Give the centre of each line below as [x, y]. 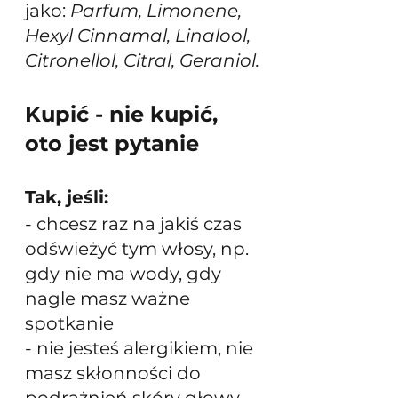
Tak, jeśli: [67, 197]
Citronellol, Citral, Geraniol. [142, 60]
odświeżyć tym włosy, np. [139, 248]
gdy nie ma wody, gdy [125, 273]
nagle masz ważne [110, 298]
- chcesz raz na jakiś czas [135, 223]
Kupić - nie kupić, [124, 114]
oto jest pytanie [112, 143]
